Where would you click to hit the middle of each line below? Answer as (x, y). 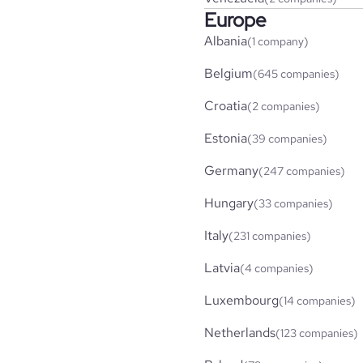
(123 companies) (317, 333)
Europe (235, 19)
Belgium (228, 73)
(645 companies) (296, 73)
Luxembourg (241, 300)
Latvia (222, 267)
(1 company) (278, 41)
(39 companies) (287, 138)
